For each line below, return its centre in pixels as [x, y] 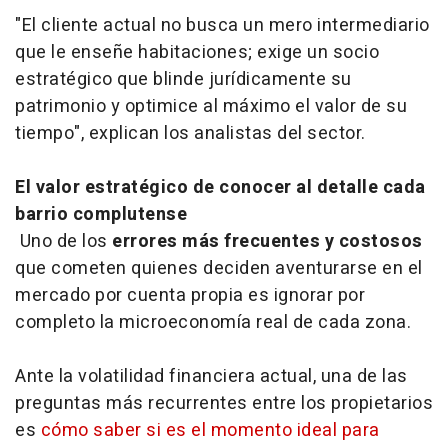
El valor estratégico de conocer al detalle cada [220, 187]
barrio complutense [101, 214]
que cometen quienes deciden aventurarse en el [219, 268]
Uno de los [63, 241]
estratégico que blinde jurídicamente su [183, 79]
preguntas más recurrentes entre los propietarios [224, 403]
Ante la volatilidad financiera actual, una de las [211, 376]
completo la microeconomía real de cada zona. [213, 322]
